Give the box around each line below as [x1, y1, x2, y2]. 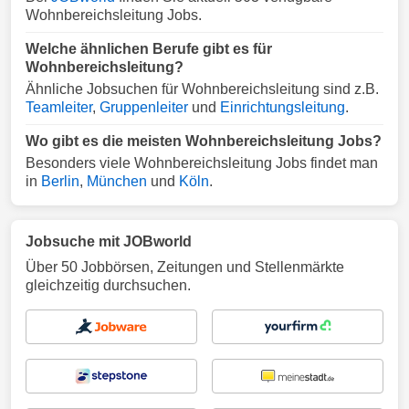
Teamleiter [26, 100, 92, 115]
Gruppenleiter [100, 100, 188, 115]
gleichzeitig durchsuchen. [26, 278, 191, 293]
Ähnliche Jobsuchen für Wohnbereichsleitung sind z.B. [26, 81, 379, 97]
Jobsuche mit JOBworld [26, 234, 192, 249]
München [87, 173, 147, 189]
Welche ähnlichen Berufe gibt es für [26, 41, 272, 57]
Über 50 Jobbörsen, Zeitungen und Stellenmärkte [26, 259, 344, 275]
